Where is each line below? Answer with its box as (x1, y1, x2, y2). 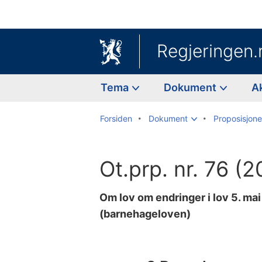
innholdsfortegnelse (99, 235, 187, 247)
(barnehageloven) (99, 207, 191, 220)
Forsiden (100, 113, 132, 123)
